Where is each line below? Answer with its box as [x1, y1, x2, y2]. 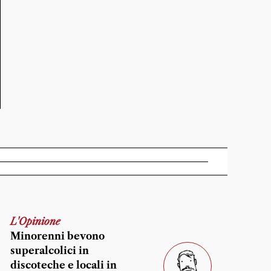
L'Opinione [10, 215, 60, 227]
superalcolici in [10, 244, 89, 256]
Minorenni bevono [10, 230, 105, 242]
